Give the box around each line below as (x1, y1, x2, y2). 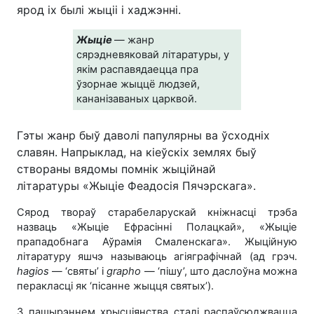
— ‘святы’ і (49, 264, 107, 278)
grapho (107, 264, 142, 278)
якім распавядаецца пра (76, 62, 198, 76)
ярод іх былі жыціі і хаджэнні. (17, 2, 181, 17)
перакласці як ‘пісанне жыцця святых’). (17, 279, 219, 292)
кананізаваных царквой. (76, 92, 197, 105)
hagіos (17, 264, 49, 278)
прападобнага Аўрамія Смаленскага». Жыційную (17, 235, 297, 248)
